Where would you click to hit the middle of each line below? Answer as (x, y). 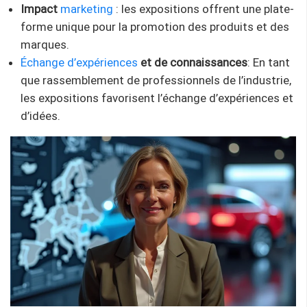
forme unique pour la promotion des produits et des (155, 26)
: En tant (269, 62)
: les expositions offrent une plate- (204, 9)
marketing (87, 9)
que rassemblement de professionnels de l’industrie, (156, 80)
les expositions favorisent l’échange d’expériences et (157, 98)
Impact (40, 9)
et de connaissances (193, 62)
